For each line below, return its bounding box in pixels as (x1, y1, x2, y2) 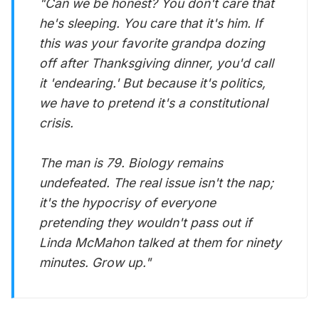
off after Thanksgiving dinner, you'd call (39, 55, 274, 70)
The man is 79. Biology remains (39, 155, 224, 170)
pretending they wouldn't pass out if (39, 214, 253, 230)
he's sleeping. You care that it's (39, 15, 227, 31)
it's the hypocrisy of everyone (39, 194, 216, 210)
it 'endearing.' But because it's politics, (39, 75, 266, 90)
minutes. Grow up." (39, 254, 152, 270)
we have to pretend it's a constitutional (39, 95, 268, 110)
